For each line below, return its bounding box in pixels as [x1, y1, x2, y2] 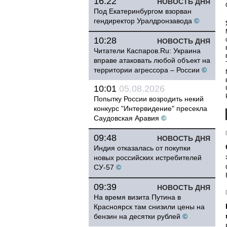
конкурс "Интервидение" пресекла [94, 104, 207, 112]
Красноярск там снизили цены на [94, 203, 205, 211]
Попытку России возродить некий [94, 95, 204, 103]
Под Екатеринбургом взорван [94, 7, 192, 15]
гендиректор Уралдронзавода [94, 17, 192, 25]
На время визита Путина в [94, 193, 181, 201]
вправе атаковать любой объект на [94, 56, 210, 64]
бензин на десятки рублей [94, 212, 180, 220]
